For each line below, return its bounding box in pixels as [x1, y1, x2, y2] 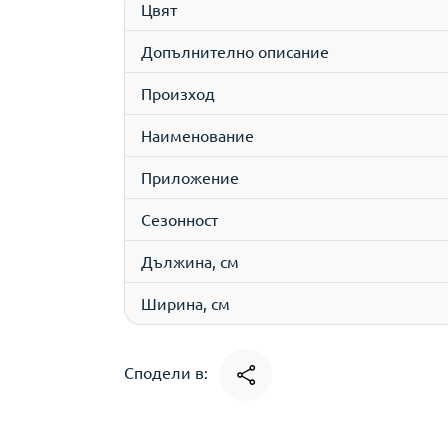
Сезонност [141, 209, 218, 229]
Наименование [141, 125, 254, 145]
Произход [141, 83, 215, 103]
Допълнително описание [141, 41, 329, 61]
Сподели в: [124, 362, 212, 383]
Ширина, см [141, 293, 230, 313]
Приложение [141, 167, 239, 187]
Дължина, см [141, 251, 239, 271]
